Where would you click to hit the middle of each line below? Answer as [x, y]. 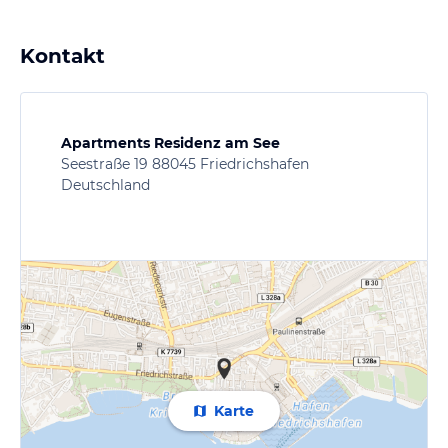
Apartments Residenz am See [170, 142]
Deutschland [105, 184]
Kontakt [62, 55]
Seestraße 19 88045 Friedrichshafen [185, 163]
